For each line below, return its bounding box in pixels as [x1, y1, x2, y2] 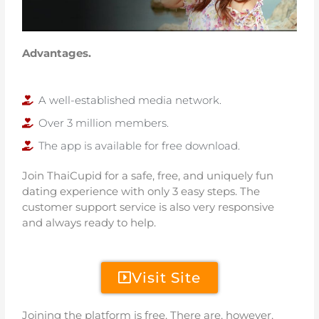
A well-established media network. [38, 93, 221, 107]
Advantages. [22, 46, 92, 60]
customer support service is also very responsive [22, 199, 275, 214]
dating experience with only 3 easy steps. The [22, 184, 261, 198]
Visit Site [132, 268, 201, 286]
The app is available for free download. [38, 138, 240, 152]
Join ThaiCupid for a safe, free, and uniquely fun [22, 168, 274, 182]
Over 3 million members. [38, 115, 169, 130]
